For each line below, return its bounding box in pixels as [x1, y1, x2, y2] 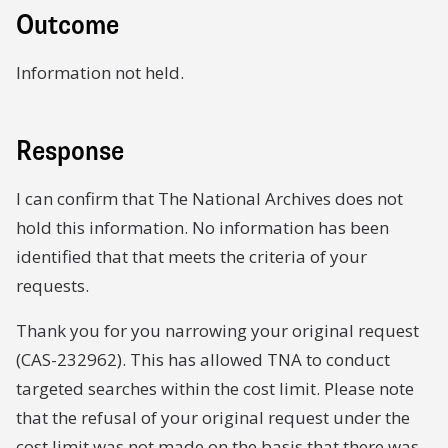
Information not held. [16, 61, 184, 84]
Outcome [16, 7, 119, 43]
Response [16, 133, 124, 169]
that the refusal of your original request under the [16, 406, 410, 429]
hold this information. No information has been [16, 216, 389, 239]
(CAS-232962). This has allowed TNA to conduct [16, 348, 390, 371]
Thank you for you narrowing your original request [16, 319, 419, 342]
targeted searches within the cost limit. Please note [16, 377, 414, 400]
